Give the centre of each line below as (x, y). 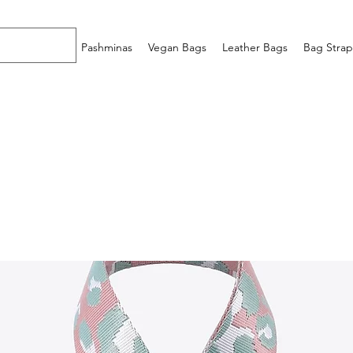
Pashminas (107, 47)
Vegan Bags (177, 47)
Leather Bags (255, 47)
